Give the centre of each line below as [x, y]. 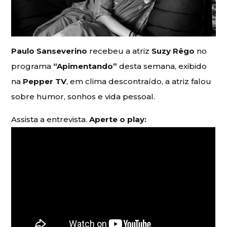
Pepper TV [45, 81]
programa [32, 66]
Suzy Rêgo [172, 51]
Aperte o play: [118, 119]
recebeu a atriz [119, 51]
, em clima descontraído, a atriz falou [139, 81]
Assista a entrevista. [50, 119]
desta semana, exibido [162, 66]
